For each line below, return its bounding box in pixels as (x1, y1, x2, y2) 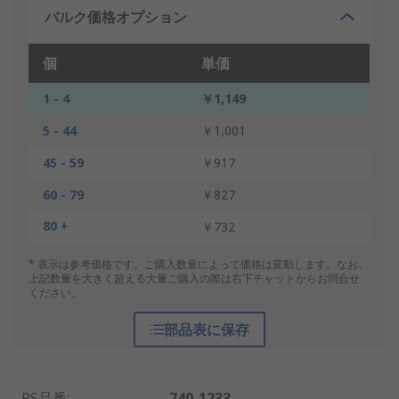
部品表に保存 (163, 320, 249, 340)
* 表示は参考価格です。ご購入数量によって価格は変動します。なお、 (28, 256, 369, 273)
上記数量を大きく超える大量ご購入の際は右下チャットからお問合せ (28, 271, 360, 287)
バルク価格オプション (45, 7, 187, 28)
